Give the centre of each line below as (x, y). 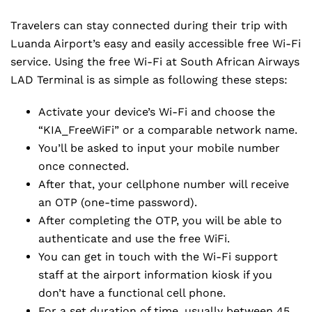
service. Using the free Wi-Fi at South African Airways (155, 62)
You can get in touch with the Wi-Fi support (158, 257)
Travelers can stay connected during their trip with (149, 25)
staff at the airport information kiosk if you (155, 275)
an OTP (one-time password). (118, 202)
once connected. (84, 166)
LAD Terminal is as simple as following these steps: (149, 80)
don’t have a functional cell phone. (134, 293)
